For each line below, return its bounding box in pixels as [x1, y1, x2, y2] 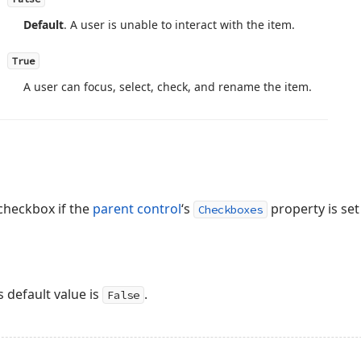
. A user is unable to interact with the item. [64, 17, 295, 32]
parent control [93, 200, 181, 218]
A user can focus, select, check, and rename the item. [23, 79, 312, 94]
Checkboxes [198, 202, 263, 217]
